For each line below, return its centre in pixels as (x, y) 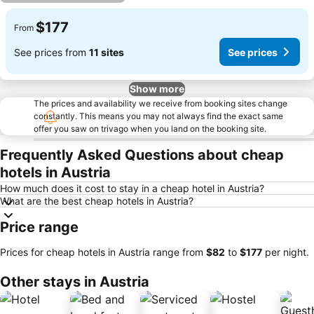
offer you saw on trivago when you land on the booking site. (150, 129)
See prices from (52, 52)
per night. (286, 252)
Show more (157, 89)
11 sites (107, 52)
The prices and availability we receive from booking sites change (161, 103)
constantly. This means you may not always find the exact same (158, 116)
